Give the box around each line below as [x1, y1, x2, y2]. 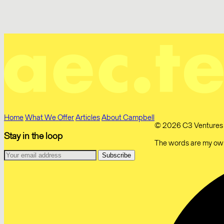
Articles [75, 111, 100, 123]
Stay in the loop [4, 129, 62, 143]
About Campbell [101, 111, 154, 123]
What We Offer [25, 111, 74, 123]
